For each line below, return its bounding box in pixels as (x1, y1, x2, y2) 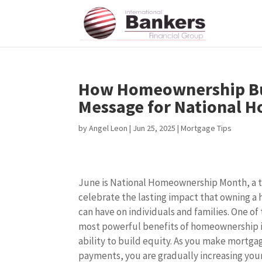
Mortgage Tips (181, 123, 232, 133)
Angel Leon (89, 123, 128, 133)
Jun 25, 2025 (133, 123, 176, 133)
